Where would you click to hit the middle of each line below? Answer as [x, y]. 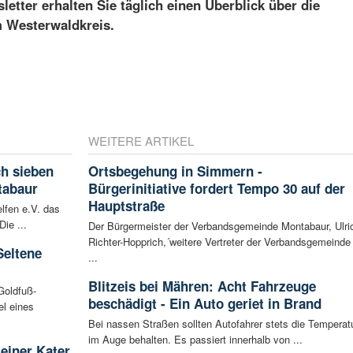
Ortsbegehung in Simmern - [175, 171]
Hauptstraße [126, 205]
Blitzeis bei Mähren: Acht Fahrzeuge [202, 286]
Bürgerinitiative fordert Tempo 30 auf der [216, 188]
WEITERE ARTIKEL [141, 140]
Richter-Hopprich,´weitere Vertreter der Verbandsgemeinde [219, 241]
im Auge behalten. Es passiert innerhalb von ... [195, 339]
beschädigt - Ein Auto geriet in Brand [204, 303]
